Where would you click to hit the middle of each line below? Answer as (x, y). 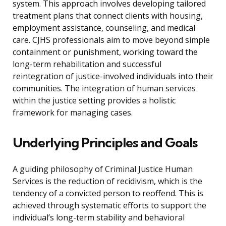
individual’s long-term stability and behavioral (99, 218)
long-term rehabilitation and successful (87, 64)
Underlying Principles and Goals (105, 143)
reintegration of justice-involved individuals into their (113, 76)
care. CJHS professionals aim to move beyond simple (111, 40)
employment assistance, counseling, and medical (104, 28)
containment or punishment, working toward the (105, 52)
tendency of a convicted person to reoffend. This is (108, 193)
